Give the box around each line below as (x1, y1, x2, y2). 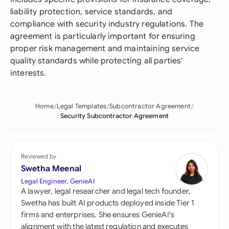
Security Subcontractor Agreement (60, 112, 169, 120)
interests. (10, 68, 47, 78)
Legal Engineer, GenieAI (21, 177, 95, 186)
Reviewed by (21, 152, 56, 160)
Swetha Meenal (21, 164, 82, 174)
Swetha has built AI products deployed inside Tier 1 (21, 198, 195, 208)
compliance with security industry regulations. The (10, 19, 204, 29)
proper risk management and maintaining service (10, 43, 200, 54)
